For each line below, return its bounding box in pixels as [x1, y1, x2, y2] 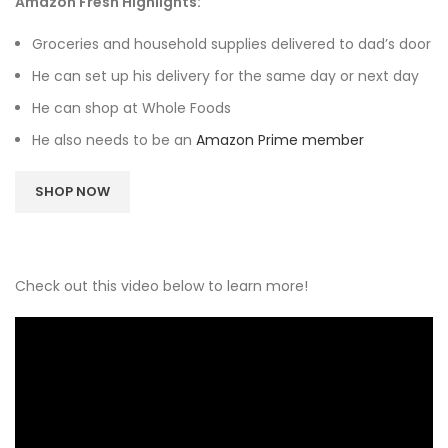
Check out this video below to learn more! [15, 275, 308, 296]
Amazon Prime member [196, 129, 364, 150]
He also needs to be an [32, 129, 196, 150]
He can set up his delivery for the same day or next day [32, 65, 419, 86]
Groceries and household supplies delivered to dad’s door [32, 33, 431, 54]
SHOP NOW [35, 181, 110, 201]
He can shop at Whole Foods [32, 97, 231, 118]
